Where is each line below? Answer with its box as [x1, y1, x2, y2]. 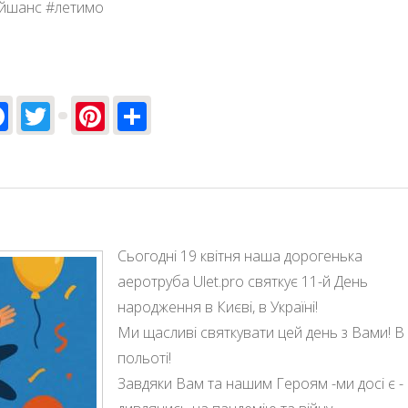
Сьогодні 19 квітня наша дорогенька [117, 246, 362, 267]
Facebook [8, 93, 137, 133]
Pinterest [105, 93, 228, 133]
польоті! [117, 348, 171, 369]
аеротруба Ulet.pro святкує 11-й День [117, 271, 368, 292]
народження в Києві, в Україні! [117, 297, 318, 318]
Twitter [50, 93, 148, 133]
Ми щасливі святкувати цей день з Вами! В [117, 322, 404, 343]
